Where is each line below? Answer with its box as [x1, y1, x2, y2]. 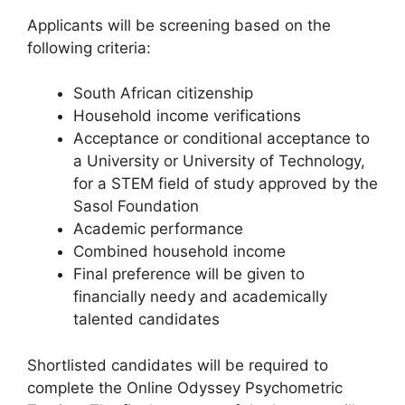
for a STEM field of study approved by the [73, 174, 378, 193]
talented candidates [73, 310, 220, 329]
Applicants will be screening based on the [27, 15, 331, 34]
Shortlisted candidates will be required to [27, 355, 328, 374]
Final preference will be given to [73, 265, 305, 284]
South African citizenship [73, 84, 253, 103]
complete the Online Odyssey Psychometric [27, 378, 343, 397]
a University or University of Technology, [73, 152, 365, 171]
